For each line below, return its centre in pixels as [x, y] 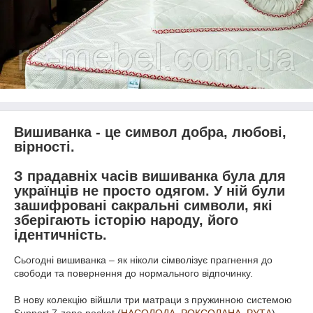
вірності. [46, 147]
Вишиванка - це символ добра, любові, [150, 132]
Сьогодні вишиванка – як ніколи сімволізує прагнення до [143, 260]
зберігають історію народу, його [126, 220]
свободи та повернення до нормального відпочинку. [133, 273]
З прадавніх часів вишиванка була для [150, 176]
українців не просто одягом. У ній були [150, 191]
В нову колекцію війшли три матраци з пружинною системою [153, 299]
